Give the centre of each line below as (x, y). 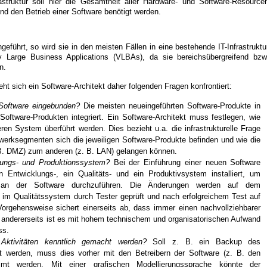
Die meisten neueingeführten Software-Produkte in (170, 106)
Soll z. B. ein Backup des (204, 242)
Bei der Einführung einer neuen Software (185, 162)
